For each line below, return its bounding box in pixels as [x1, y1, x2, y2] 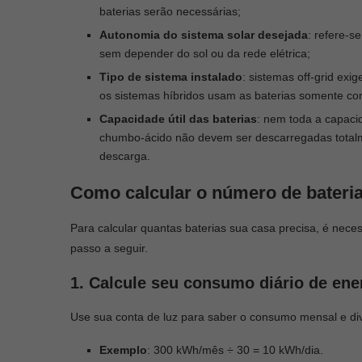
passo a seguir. [70, 241, 148, 255]
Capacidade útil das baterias [99, 112, 257, 125]
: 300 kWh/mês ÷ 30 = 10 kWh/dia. [147, 343, 323, 356]
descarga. [99, 149, 150, 162]
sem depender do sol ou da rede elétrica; [99, 46, 310, 60]
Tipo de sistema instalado [99, 69, 242, 83]
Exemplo [99, 343, 147, 356]
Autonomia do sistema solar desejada [99, 27, 308, 41]
